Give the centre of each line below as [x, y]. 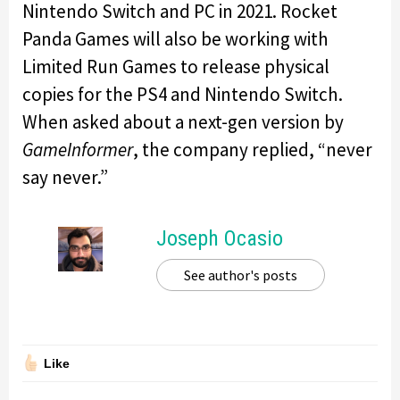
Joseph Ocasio [220, 238]
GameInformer [78, 149]
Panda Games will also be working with [175, 38]
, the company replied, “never [253, 149]
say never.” [65, 177]
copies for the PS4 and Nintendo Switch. [183, 94]
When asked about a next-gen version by [183, 121]
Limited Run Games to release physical [176, 66]
